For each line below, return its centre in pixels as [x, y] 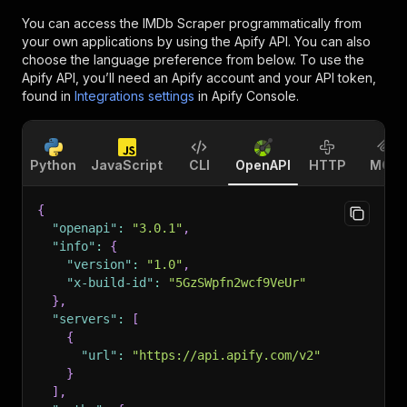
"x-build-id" [110, 283]
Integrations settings [134, 96]
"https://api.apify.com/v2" [226, 355]
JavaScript [127, 165]
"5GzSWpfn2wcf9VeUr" [237, 283]
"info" [74, 246]
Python [53, 165]
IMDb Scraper [184, 23]
